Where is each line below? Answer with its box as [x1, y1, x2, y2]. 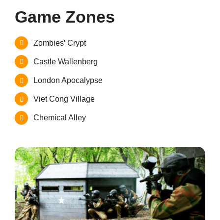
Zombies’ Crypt [33, 38, 86, 47]
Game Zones [14, 7, 115, 26]
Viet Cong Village [33, 95, 95, 104]
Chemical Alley [33, 113, 86, 122]
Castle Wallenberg [33, 57, 98, 66]
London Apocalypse [33, 76, 103, 85]
